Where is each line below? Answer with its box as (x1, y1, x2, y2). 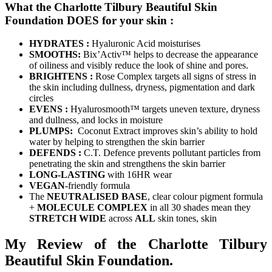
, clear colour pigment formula (148, 191, 263, 202)
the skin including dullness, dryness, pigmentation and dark (29, 82, 255, 93)
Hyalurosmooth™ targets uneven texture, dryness (70, 104, 260, 115)
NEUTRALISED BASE (47, 191, 148, 202)
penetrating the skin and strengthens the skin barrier (29, 158, 225, 169)
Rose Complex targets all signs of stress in (95, 71, 256, 82)
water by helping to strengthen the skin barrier (29, 137, 205, 148)
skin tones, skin (155, 213, 217, 224)
